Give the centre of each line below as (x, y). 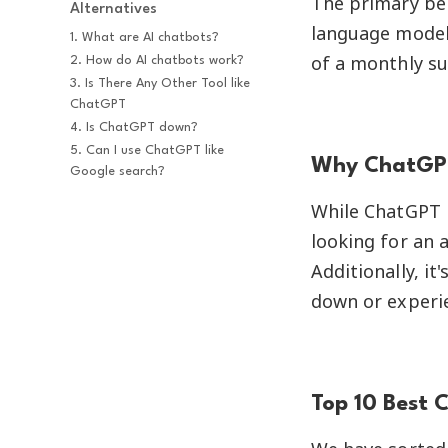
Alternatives (114, 9)
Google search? (118, 171)
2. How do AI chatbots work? (157, 60)
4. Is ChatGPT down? (134, 127)
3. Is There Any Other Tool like (160, 83)
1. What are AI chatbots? (145, 37)
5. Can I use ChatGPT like (147, 150)
